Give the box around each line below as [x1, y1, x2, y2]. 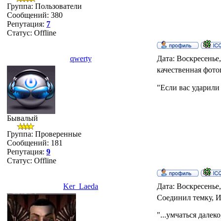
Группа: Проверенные [7, 130, 81, 138]
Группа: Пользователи [7, 2, 82, 10]
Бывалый [7, 114, 38, 122]
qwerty [70, 54, 92, 63]
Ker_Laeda [63, 182, 98, 190]
